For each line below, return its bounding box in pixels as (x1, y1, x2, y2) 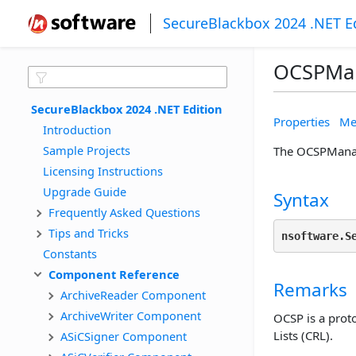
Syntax (273, 188, 329, 212)
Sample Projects (43, 141, 130, 158)
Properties (273, 113, 330, 130)
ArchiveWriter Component (60, 307, 201, 323)
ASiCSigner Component (60, 327, 187, 344)
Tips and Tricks (48, 224, 129, 241)
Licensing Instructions (43, 162, 163, 179)
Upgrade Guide (43, 183, 126, 199)
